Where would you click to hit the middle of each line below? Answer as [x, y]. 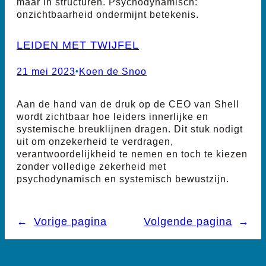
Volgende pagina [188, 221]
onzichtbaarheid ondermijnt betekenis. [108, 14]
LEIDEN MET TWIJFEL [78, 45]
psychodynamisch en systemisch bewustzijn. [123, 179]
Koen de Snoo [113, 72]
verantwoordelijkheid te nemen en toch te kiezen [132, 154]
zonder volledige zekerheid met [91, 167]
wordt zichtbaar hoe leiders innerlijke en [113, 117]
